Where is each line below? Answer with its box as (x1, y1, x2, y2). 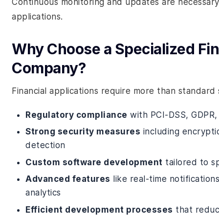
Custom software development (25, 157, 163, 167)
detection (25, 140, 66, 151)
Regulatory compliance (25, 110, 128, 120)
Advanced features (25, 174, 110, 184)
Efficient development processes (25, 204, 173, 215)
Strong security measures (25, 127, 140, 137)
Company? (12, 59, 86, 77)
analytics (25, 188, 61, 198)
